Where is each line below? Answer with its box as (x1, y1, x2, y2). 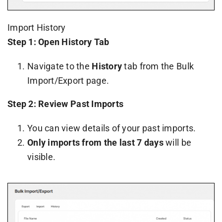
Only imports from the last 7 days (27, 137, 164, 148)
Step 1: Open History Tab (7, 36, 110, 47)
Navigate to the (27, 60, 92, 71)
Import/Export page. (27, 75, 110, 86)
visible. (27, 151, 56, 162)
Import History (7, 22, 66, 33)
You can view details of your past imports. (27, 122, 196, 133)
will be (163, 137, 192, 148)
